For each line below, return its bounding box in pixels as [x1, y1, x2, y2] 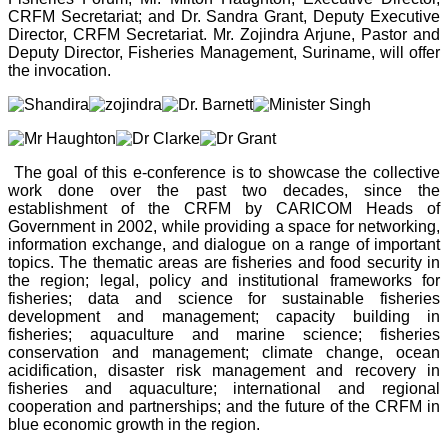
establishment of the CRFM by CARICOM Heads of [8, 199, 440, 217]
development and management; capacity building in [8, 307, 440, 325]
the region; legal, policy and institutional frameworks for [8, 271, 440, 289]
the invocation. [8, 61, 111, 79]
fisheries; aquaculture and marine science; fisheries [8, 325, 440, 343]
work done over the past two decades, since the [8, 181, 440, 199]
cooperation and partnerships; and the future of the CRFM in [8, 397, 440, 415]
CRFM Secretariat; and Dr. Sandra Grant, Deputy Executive [8, 7, 440, 25]
